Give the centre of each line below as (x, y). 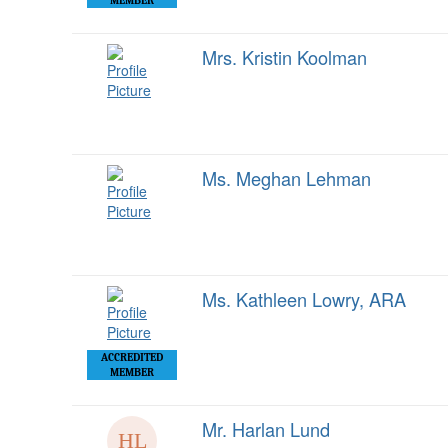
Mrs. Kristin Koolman (284, 57)
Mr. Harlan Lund (266, 429)
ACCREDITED (132, 357)
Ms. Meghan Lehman (286, 178)
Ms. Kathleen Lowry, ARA (304, 299)
